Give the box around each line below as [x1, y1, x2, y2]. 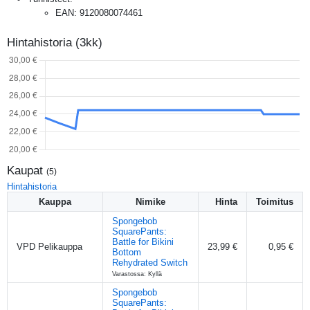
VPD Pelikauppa [17, 241, 82, 252]
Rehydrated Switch [112, 257, 188, 268]
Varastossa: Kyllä [112, 270, 162, 277]
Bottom [112, 246, 141, 257]
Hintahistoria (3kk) [7, 35, 102, 49]
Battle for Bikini [112, 236, 174, 247]
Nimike [136, 196, 165, 207]
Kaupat [7, 163, 46, 177]
